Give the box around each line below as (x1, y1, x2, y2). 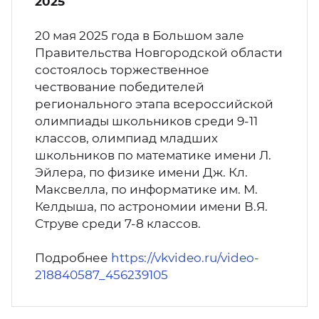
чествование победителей (35, 80, 204, 94)
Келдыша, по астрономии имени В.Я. (35, 199, 268, 214)
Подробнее (35, 251, 111, 265)
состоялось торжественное (35, 63, 209, 77)
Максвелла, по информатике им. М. (35, 182, 258, 197)
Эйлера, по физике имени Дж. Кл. (35, 165, 248, 179)
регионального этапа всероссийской (35, 97, 273, 111)
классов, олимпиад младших (35, 131, 218, 145)
